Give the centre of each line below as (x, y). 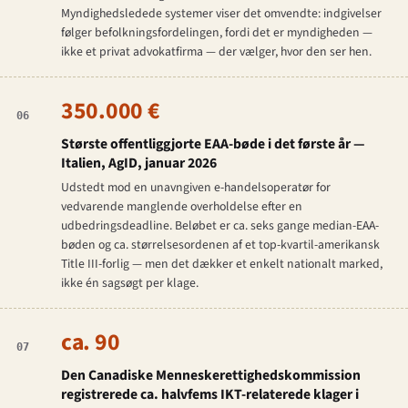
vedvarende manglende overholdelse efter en (181, 207)
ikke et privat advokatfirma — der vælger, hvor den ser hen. (216, 52)
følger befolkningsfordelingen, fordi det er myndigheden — (216, 33)
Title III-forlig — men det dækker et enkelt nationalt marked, (221, 265)
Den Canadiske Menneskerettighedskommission (210, 376)
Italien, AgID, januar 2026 (138, 163)
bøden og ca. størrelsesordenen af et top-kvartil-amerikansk (220, 245)
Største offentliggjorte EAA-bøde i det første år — (213, 144)
